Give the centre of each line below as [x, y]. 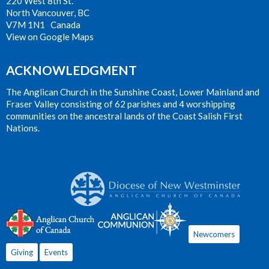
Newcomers [214, 234]
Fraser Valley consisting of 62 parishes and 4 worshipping [121, 104]
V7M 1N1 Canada [43, 24]
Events [56, 252]
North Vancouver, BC [48, 12]
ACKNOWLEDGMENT [71, 70]
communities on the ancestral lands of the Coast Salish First [124, 116]
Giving [22, 252]
